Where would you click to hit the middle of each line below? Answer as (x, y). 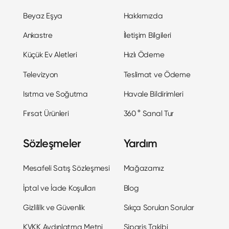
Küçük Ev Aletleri (50, 55)
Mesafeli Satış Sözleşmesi (66, 168)
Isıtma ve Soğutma (55, 94)
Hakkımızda (143, 16)
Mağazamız (144, 168)
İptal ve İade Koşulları (60, 188)
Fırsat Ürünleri (46, 114)
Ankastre (38, 35)
